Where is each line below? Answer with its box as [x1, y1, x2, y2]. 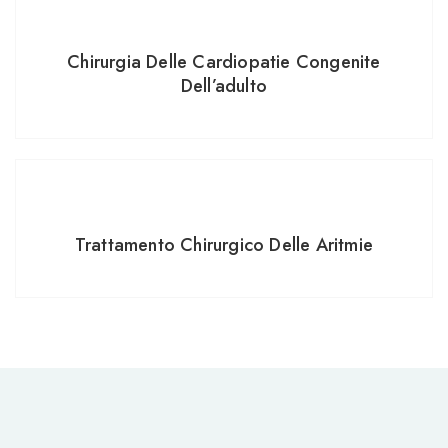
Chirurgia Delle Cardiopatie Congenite [67, 49, 381, 76]
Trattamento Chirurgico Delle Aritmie [74, 232, 374, 259]
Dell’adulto [180, 73, 268, 100]
